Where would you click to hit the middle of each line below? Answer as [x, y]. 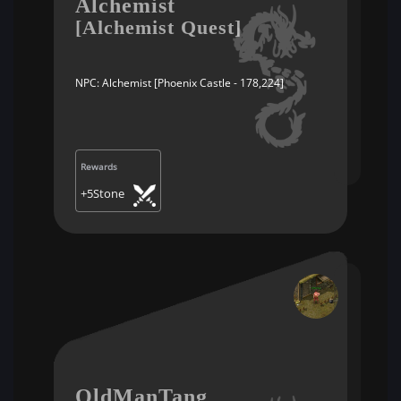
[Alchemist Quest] [158, 27]
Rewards [99, 166]
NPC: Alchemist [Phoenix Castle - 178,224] [179, 83]
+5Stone [102, 193]
